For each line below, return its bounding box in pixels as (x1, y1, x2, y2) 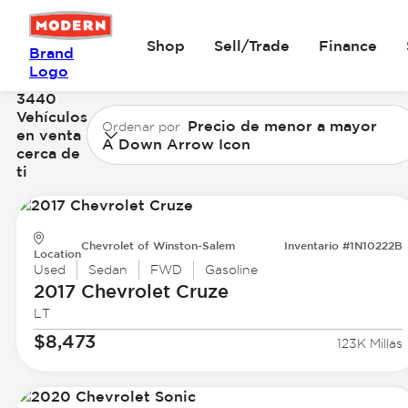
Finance (319, 37, 378, 54)
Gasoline (204, 262, 258, 278)
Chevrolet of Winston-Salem (80, 239, 235, 252)
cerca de (15, 144, 80, 161)
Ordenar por (101, 118, 180, 134)
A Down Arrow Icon (101, 135, 250, 152)
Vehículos (15, 107, 87, 125)
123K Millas (337, 336, 403, 352)
